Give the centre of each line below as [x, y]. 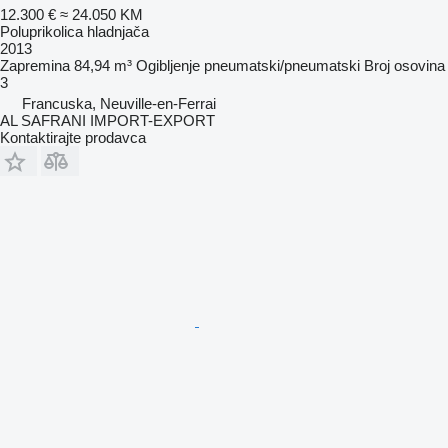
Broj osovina [404, 65]
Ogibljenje [168, 65]
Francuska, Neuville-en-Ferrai [119, 103]
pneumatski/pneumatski [282, 65]
